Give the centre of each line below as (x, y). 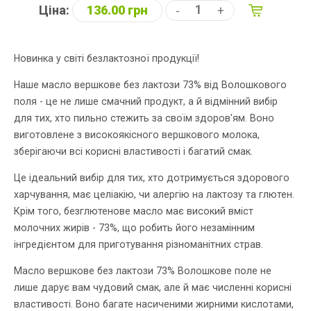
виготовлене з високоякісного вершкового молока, (137, 135)
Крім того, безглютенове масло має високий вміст (134, 211)
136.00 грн (117, 10)
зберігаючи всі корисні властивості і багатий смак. (135, 152)
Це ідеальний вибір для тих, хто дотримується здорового (152, 178)
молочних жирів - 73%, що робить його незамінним (134, 228)
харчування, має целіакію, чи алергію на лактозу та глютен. (154, 195)
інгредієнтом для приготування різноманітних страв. (138, 245)
